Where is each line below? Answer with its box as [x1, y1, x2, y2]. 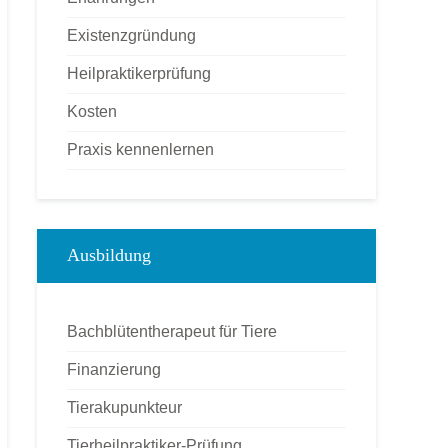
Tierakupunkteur [67, 399, 182, 416]
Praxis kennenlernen [67, 141, 214, 158]
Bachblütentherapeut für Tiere [67, 323, 277, 340]
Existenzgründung [67, 27, 196, 44]
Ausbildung [67, 245, 151, 265]
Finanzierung [67, 361, 161, 378]
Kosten [67, 103, 117, 120]
